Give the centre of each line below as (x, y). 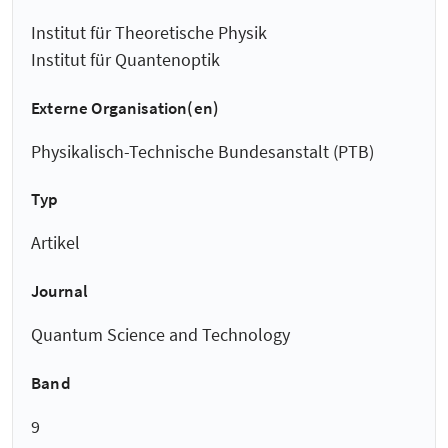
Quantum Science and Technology (160, 335)
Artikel (55, 243)
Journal (60, 291)
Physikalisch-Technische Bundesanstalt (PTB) (202, 151)
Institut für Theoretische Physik (149, 33)
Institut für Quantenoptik (125, 60)
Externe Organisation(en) (125, 107)
